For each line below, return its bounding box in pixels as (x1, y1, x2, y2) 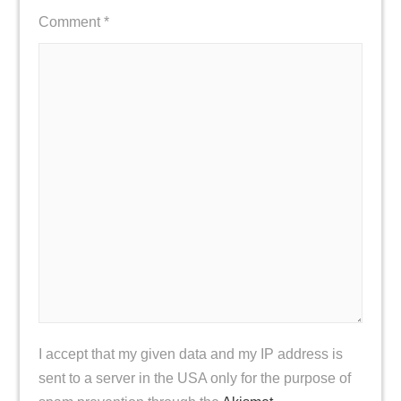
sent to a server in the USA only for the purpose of (38, 371, 351, 387)
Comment (38, 14, 104, 30)
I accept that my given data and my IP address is (38, 346, 343, 363)
